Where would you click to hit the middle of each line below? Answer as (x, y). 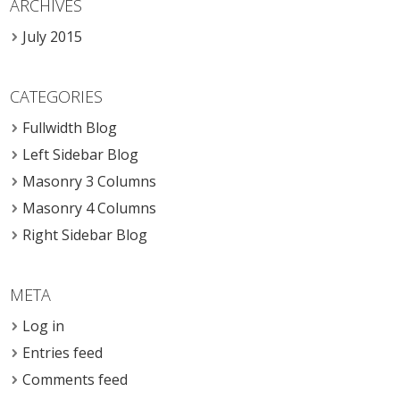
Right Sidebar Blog (85, 235)
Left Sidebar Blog (81, 155)
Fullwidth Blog (70, 128)
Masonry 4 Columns (90, 208)
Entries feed (63, 353)
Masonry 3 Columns (90, 182)
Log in (44, 326)
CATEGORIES (57, 97)
